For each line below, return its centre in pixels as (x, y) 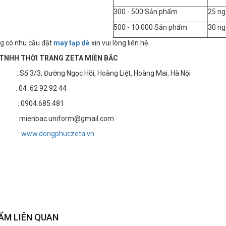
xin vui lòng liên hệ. (120, 43)
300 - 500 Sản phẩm (146, 12)
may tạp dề (72, 43)
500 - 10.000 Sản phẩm (150, 27)
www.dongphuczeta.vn (58, 134)
